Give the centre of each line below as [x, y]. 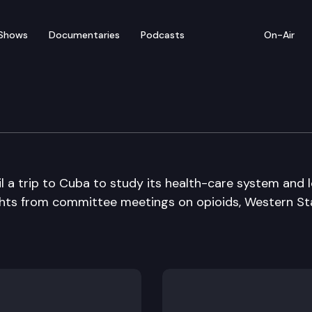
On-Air [279, 34]
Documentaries [84, 34]
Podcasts [163, 34]
